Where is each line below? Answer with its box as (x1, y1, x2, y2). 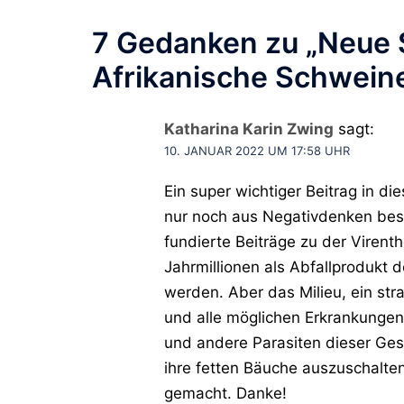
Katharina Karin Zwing (164, 119, 334, 138)
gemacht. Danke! (164, 383, 287, 402)
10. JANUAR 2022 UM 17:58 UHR (164, 142, 350, 158)
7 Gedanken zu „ (92, 24, 317, 60)
